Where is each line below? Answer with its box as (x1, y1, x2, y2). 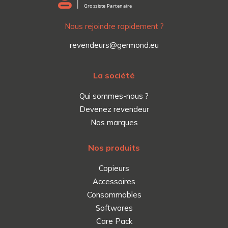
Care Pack (96, 216, 132, 226)
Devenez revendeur (79, 104, 149, 115)
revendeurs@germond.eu (69, 40, 159, 50)
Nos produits (88, 142, 140, 153)
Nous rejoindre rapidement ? (64, 21, 164, 32)
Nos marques (90, 118, 138, 128)
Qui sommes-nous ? (79, 91, 149, 101)
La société (93, 70, 135, 81)
